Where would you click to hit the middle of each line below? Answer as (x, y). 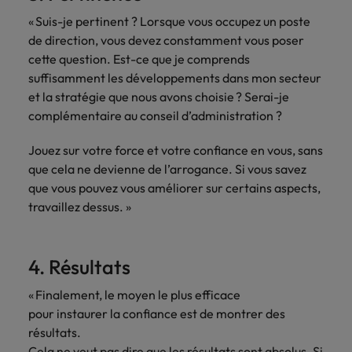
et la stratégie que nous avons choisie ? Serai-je (159, 97)
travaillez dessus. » (81, 207)
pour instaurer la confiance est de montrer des (157, 313)
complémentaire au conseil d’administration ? (158, 115)
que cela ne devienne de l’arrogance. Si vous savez (167, 169)
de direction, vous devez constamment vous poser (166, 40)
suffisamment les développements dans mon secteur (175, 78)
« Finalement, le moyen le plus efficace (134, 295)
